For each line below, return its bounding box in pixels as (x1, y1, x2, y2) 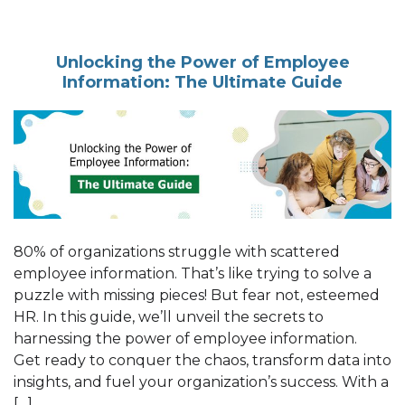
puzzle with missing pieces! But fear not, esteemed (14, 286, 380, 304)
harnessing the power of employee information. (14, 329, 364, 347)
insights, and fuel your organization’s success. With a (14, 372, 389, 391)
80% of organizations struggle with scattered (14, 242, 340, 260)
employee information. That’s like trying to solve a (14, 264, 372, 282)
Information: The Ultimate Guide (62, 71, 343, 92)
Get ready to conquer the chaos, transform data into (14, 351, 391, 369)
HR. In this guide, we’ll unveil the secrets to (14, 307, 324, 325)
